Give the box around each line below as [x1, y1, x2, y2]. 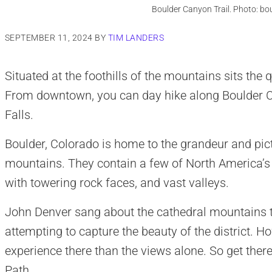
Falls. [4, 107, 33, 123]
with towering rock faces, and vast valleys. [4, 175, 229, 191]
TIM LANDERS [107, 33, 165, 43]
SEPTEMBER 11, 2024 [4, 33, 93, 43]
